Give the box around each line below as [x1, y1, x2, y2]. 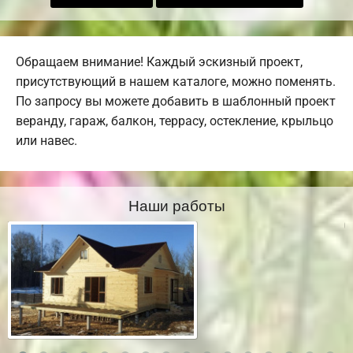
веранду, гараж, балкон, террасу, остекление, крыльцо [16, 113, 333, 129]
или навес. [16, 133, 77, 149]
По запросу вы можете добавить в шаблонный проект [16, 94, 336, 110]
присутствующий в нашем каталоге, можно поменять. [16, 74, 336, 90]
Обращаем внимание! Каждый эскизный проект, [16, 54, 303, 70]
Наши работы [128, 194, 225, 216]
